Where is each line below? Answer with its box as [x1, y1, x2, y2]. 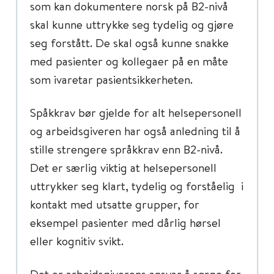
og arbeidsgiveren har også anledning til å [30, 123, 240, 138]
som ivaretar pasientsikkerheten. [30, 72, 193, 87]
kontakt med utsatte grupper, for [30, 196, 199, 212]
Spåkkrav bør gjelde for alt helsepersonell [30, 105, 242, 120]
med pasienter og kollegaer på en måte [30, 53, 228, 68]
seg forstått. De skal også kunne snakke [30, 35, 229, 50]
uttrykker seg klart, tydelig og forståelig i [30, 178, 243, 193]
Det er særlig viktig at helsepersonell [30, 160, 217, 175]
